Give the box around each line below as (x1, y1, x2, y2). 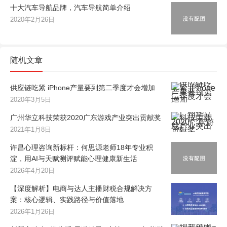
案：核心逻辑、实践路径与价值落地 (10, 195, 124, 204)
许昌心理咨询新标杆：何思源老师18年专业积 (10, 143, 153, 152)
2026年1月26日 (10, 207, 55, 215)
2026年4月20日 (10, 166, 55, 174)
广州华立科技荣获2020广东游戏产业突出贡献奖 (10, 113, 161, 122)
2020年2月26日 (10, 15, 55, 23)
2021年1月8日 (10, 125, 51, 133)
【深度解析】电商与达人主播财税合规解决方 (10, 184, 152, 193)
